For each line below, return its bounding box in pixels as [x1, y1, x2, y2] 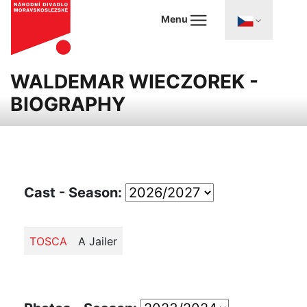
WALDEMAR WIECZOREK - [10, 70, 258, 93]
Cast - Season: [24, 184, 125, 201]
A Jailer [78, 234, 117, 248]
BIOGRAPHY [10, 93, 125, 116]
